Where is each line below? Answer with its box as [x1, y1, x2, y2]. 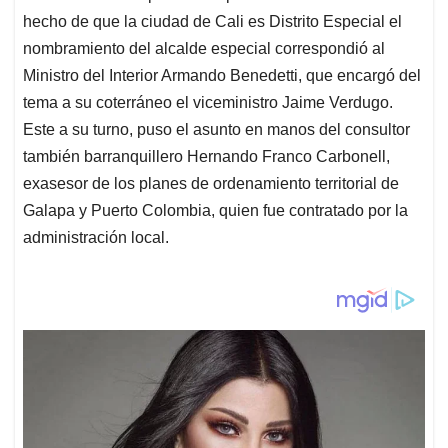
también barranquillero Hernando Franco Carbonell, [23, 148, 390, 166]
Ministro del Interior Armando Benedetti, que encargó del [23, 67, 421, 85]
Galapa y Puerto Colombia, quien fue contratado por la [23, 202, 408, 220]
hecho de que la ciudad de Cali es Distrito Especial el [23, 13, 402, 31]
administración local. [23, 229, 169, 247]
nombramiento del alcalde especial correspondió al [23, 40, 385, 58]
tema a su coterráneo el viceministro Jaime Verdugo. [23, 94, 393, 112]
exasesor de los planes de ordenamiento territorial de [23, 175, 399, 193]
